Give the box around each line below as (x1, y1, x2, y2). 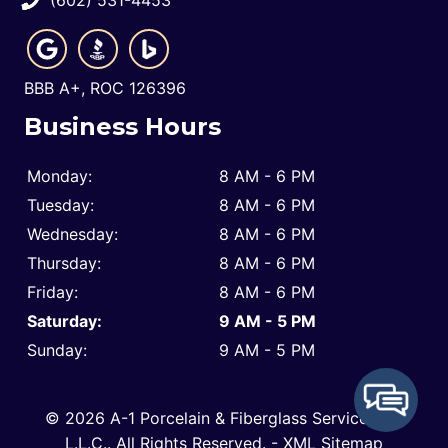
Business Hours (24, 111, 221, 141)
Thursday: (27, 252, 101, 273)
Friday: (27, 281, 78, 302)
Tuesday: (27, 194, 94, 215)
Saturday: (27, 310, 102, 331)
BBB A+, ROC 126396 (24, 77, 186, 98)
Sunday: (27, 339, 87, 360)
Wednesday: (27, 223, 118, 244)
